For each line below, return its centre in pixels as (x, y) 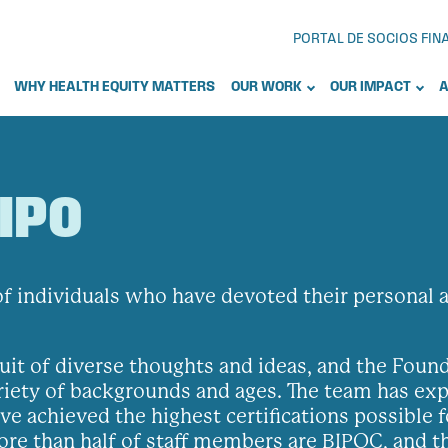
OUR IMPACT (370, 87)
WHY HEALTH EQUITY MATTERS (114, 87)
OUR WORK (266, 87)
